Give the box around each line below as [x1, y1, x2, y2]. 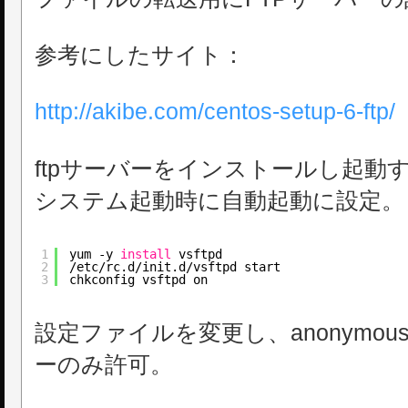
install [120, 246, 172, 261]
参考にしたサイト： [34, 42, 245, 68]
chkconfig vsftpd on [69, 271, 209, 287]
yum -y [69, 246, 121, 261]
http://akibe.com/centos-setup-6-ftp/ [34, 98, 395, 125]
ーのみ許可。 [34, 351, 173, 377]
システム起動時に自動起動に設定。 [34, 187, 404, 213]
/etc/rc [69, 259, 121, 274]
